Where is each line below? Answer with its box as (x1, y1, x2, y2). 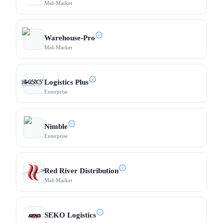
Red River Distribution (44, 167, 118, 175)
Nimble (44, 122, 68, 130)
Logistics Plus (44, 78, 89, 86)
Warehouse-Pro (44, 34, 95, 42)
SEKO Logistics (44, 211, 96, 219)
